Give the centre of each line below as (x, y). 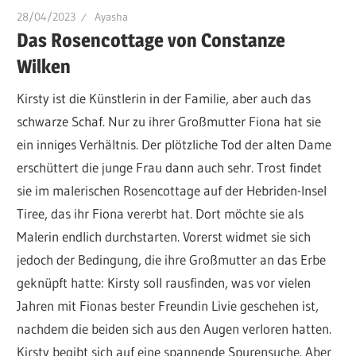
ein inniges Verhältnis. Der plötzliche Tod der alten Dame (174, 144)
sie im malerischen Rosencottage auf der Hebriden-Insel (172, 190)
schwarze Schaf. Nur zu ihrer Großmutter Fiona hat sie (169, 121)
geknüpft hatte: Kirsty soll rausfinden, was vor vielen (164, 282)
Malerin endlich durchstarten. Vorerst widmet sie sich (164, 236)
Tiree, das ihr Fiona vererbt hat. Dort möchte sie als (161, 213)
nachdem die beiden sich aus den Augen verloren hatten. (174, 328)
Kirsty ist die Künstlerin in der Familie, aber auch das (164, 98)
